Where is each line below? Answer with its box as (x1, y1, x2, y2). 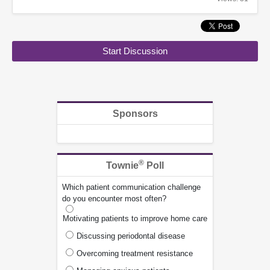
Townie (106, 160, 139, 171)
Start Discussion (102, 46, 168, 56)
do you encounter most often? (62, 194, 166, 203)
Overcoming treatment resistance (77, 249, 193, 258)
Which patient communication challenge (62, 183, 201, 192)
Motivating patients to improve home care (63, 214, 207, 223)
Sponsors (112, 108, 158, 119)
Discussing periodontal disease (77, 231, 185, 240)
